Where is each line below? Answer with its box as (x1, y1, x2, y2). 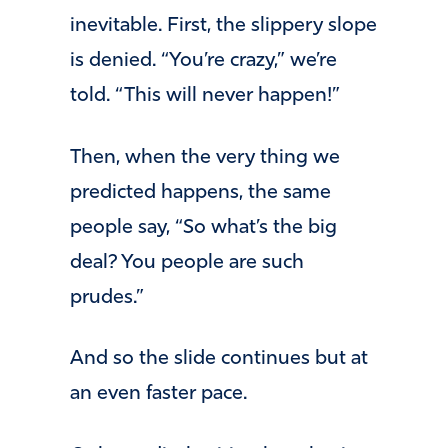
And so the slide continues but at (70, 349, 368, 370)
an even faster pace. (70, 384, 247, 405)
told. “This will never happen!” (70, 86, 340, 107)
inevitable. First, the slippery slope (70, 16, 377, 37)
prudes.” (70, 287, 144, 308)
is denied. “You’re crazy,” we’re (70, 51, 337, 72)
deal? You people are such (70, 252, 304, 273)
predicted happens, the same (70, 182, 331, 203)
